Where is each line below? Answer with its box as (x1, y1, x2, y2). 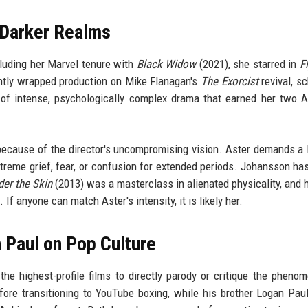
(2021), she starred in (196, 57, 300, 71)
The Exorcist (200, 74, 258, 89)
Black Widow (136, 57, 197, 71)
